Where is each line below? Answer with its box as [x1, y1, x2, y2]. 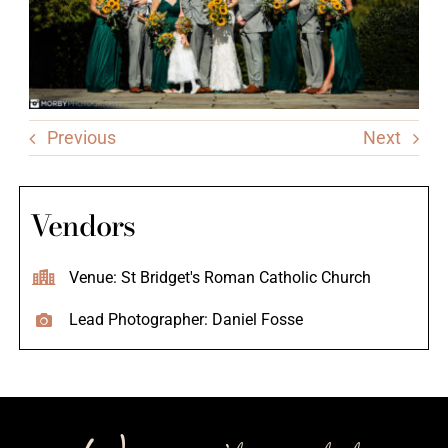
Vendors [30, 202, 136, 248]
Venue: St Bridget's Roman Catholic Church [68, 267, 371, 287]
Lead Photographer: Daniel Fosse [68, 310, 303, 330]
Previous [47, 127, 117, 149]
